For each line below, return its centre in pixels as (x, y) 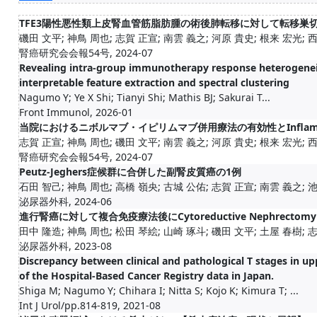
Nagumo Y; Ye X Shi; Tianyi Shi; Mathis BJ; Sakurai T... (145, 97)
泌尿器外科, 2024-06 (65, 201)
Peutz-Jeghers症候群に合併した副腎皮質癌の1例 (130, 172)
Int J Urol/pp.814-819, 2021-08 (90, 305)
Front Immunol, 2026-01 (76, 112)
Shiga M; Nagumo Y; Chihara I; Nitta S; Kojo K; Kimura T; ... (159, 290)
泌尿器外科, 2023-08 (65, 246)
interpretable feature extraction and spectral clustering (154, 82)
